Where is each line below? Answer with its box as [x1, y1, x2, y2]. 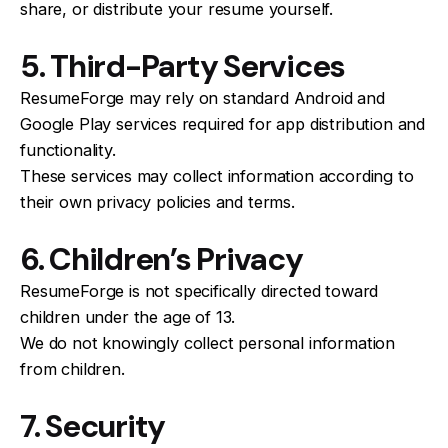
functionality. [20, 139, 116, 160]
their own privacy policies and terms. [20, 191, 295, 212]
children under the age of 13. [20, 306, 236, 327]
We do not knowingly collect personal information [20, 332, 396, 353]
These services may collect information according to [20, 165, 414, 186]
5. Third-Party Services [20, 45, 346, 87]
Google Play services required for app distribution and [20, 113, 426, 134]
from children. [20, 358, 125, 379]
